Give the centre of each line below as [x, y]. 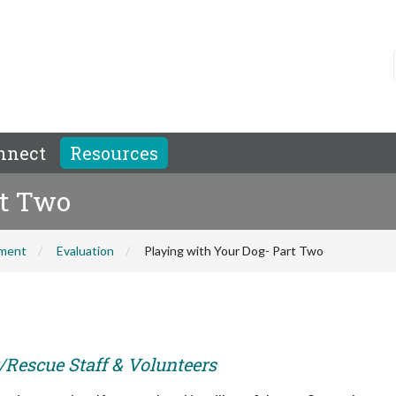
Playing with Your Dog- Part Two [234, 251]
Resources [114, 153]
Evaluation [85, 251]
